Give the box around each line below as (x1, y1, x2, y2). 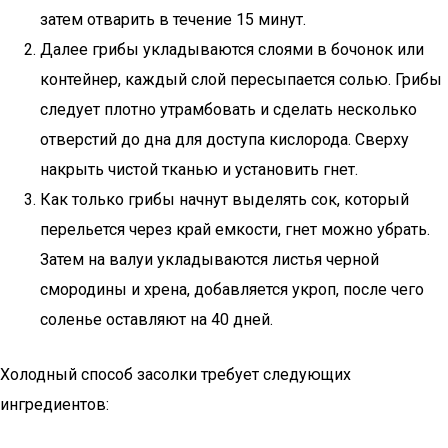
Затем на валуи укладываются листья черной (40, 250, 379, 269)
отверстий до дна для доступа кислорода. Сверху (40, 130, 409, 149)
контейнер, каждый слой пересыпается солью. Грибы (40, 70, 442, 89)
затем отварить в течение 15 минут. (40, 10, 306, 29)
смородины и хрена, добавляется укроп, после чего (40, 280, 424, 299)
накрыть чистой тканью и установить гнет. (40, 160, 358, 179)
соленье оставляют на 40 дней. (40, 310, 273, 329)
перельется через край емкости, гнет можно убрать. (40, 220, 430, 239)
